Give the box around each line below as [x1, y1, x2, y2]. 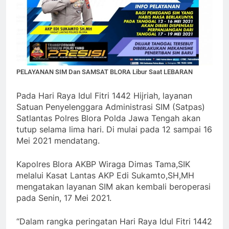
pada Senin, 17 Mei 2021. [16, 192, 111, 203]
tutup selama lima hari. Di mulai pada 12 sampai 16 [16, 124, 212, 134]
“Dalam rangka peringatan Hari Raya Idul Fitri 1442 [16, 216, 212, 226]
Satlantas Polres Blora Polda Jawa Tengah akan [16, 112, 200, 123]
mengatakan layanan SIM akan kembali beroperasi [16, 181, 211, 192]
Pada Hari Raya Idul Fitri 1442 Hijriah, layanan [16, 90, 192, 101]
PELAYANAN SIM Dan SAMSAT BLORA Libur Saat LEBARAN [16, 67, 193, 76]
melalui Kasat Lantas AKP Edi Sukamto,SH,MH [16, 170, 194, 180]
